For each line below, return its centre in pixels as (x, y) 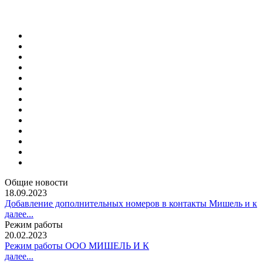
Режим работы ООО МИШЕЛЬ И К (77, 246)
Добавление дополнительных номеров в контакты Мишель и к (131, 203)
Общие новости (36, 182)
